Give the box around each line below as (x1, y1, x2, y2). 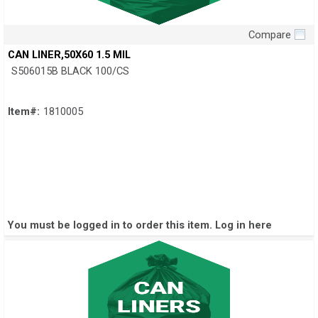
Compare (248, 28, 291, 42)
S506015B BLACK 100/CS (11, 65, 129, 78)
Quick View (129, 39, 189, 53)
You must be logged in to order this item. (8, 219, 215, 232)
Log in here (215, 219, 272, 232)
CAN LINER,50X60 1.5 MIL (8, 48, 131, 62)
